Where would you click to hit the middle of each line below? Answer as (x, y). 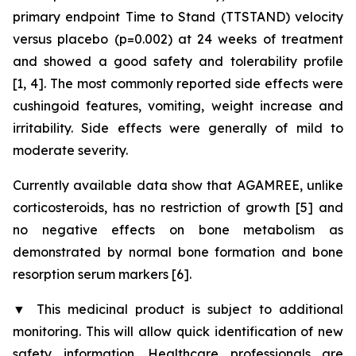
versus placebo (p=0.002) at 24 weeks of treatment (178, 39)
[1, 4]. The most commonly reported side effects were (178, 83)
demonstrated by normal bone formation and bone (178, 252)
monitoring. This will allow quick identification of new (178, 331)
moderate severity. (70, 150)
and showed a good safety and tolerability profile (178, 61)
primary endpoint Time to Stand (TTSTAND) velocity (178, 17)
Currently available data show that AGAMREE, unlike (178, 185)
